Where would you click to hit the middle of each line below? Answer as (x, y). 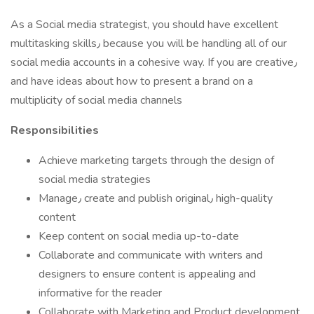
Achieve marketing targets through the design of (156, 161)
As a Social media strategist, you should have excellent (144, 25)
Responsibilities (55, 130)
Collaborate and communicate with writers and (151, 255)
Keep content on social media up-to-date (139, 236)
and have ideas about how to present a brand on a (132, 81)
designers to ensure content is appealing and (147, 274)
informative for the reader (100, 293)
